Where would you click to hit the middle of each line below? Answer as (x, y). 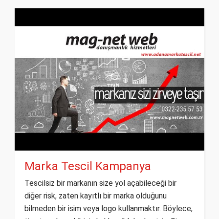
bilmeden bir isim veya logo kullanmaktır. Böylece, (109, 208)
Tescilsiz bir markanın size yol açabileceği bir (100, 183)
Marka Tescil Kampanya (88, 166)
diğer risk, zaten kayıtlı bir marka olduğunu (96, 196)
